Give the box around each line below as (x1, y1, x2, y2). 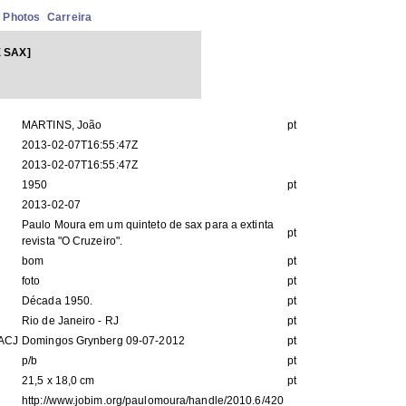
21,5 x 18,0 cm (22, 374, 95, 387)
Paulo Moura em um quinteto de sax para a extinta (22, 218, 274, 231)
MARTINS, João (22, 119, 102, 131)
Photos (3, 11, 41, 24)
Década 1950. (22, 295, 93, 307)
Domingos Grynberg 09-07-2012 (22, 334, 185, 347)
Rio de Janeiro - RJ (22, 314, 119, 327)
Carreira (47, 11, 92, 24)
